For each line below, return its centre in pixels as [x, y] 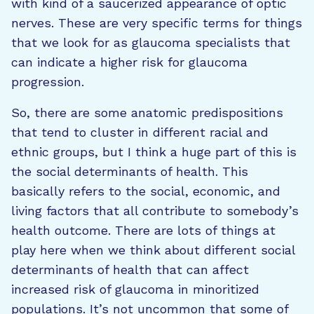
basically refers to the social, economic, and [146, 191]
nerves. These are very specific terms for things [157, 23]
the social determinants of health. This [130, 171]
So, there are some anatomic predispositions [147, 112]
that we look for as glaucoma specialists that [151, 42]
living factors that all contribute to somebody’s [155, 211]
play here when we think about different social [153, 250]
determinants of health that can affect [130, 269]
